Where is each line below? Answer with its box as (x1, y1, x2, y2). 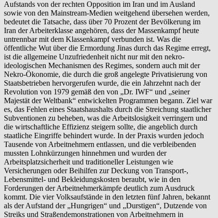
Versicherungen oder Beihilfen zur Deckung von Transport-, (4, 166, 188, 175)
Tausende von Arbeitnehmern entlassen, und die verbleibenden (4, 140, 196, 148)
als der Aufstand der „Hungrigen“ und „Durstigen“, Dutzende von (4, 201, 207, 210)
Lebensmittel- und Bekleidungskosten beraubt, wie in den (4, 175, 181, 183)
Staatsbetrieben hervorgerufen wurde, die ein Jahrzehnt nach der (4, 78, 200, 87)
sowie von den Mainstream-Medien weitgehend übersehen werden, (4, 8, 210, 17)
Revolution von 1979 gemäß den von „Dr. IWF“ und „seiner (4, 87, 190, 96)
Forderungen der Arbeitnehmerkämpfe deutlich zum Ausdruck (4, 183, 195, 192)
